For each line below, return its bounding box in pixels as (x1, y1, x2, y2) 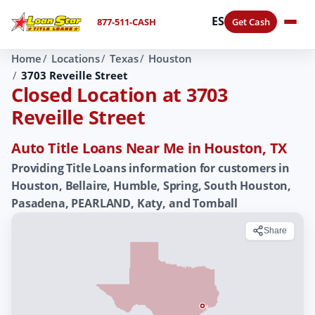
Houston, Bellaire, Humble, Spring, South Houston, (11, 177, 292, 193)
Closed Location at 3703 (11, 81, 228, 108)
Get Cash (231, 15, 270, 28)
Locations (51, 51, 100, 65)
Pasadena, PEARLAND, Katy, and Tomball (11, 195, 238, 211)
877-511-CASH (96, 15, 156, 28)
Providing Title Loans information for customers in (11, 160, 290, 176)
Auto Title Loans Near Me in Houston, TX (11, 138, 288, 157)
